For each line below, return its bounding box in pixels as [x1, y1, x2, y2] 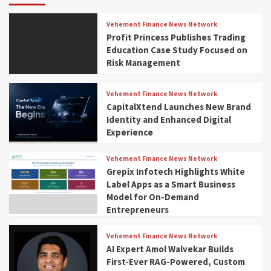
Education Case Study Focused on [106, 44, 248, 56]
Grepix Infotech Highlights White [106, 165, 246, 177]
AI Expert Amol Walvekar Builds [106, 243, 234, 255]
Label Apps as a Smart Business [106, 178, 236, 190]
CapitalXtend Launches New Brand [106, 100, 252, 113]
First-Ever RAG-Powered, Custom [106, 255, 246, 267]
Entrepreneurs [106, 203, 169, 215]
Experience [106, 126, 154, 138]
